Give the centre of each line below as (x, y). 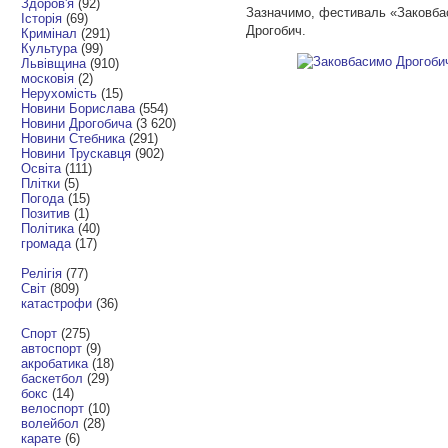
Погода (43, 198)
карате (41, 438)
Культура (49, 48)
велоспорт (53, 408)
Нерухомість (59, 93)
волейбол (50, 423)
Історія (42, 18)
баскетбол (52, 378)
